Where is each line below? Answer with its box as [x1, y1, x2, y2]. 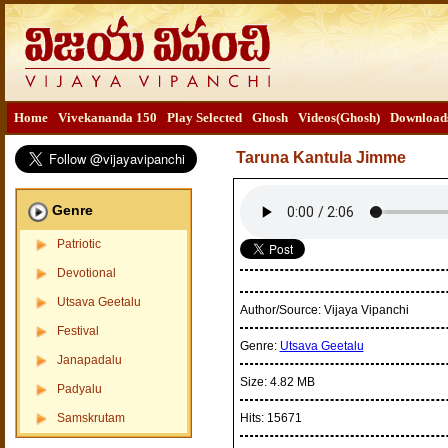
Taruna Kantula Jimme [235, 149, 406, 166]
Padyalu [56, 382, 102, 396]
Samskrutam [56, 411, 125, 425]
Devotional [56, 266, 116, 280]
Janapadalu [56, 353, 122, 367]
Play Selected [166, 110, 242, 125]
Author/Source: [239, 303, 324, 317]
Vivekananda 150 [57, 110, 157, 125]
